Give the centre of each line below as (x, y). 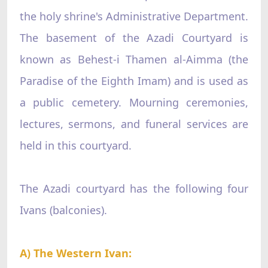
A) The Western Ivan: (75, 253)
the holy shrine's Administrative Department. (134, 16)
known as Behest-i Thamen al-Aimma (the (134, 59)
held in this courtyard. (75, 145)
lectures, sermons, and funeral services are (134, 124)
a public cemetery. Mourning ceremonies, (134, 102)
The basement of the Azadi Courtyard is (134, 37)
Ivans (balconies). (63, 210)
